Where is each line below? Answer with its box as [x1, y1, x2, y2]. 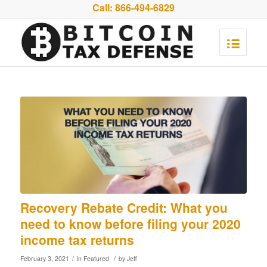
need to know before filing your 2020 [20, 215, 241, 233]
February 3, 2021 [20, 254, 69, 263]
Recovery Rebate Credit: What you [20, 198, 228, 217]
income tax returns [20, 231, 134, 249]
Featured [83, 254, 109, 263]
